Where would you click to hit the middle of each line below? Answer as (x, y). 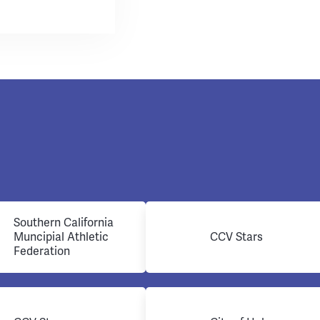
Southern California (64, 222)
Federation (42, 251)
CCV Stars (236, 237)
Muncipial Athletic (61, 237)
